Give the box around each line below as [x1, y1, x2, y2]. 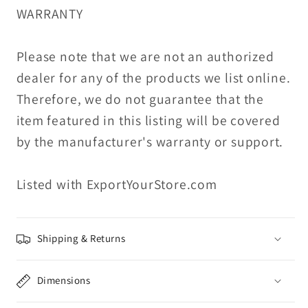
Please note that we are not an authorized [16, 47, 274, 65]
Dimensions [36, 274, 91, 287]
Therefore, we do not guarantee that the [16, 89, 264, 108]
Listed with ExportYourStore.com [16, 175, 217, 193]
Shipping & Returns [36, 232, 126, 245]
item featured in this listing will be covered [16, 111, 280, 129]
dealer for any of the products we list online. [16, 68, 291, 87]
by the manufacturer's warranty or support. [16, 132, 284, 151]
